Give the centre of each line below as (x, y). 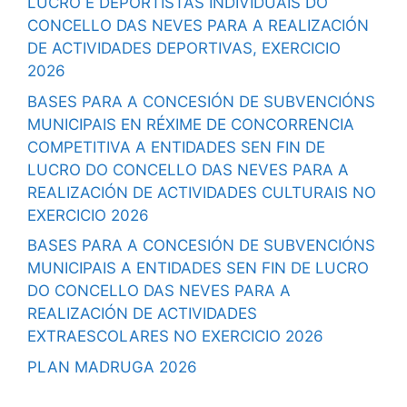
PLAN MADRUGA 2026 (112, 367)
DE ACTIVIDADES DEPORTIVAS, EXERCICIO (184, 48)
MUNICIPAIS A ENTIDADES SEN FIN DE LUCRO (198, 268)
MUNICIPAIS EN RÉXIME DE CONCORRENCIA (191, 124)
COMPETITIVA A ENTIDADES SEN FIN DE (176, 147)
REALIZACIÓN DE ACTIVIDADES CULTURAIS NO (202, 192)
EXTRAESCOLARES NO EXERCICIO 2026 (175, 336)
